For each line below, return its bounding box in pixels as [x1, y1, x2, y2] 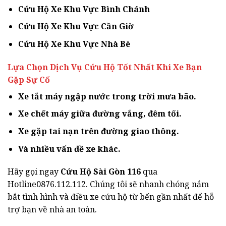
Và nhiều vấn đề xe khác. [18, 143, 121, 154]
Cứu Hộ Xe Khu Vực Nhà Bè [18, 38, 130, 49]
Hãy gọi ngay [8, 166, 61, 178]
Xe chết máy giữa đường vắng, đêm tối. [18, 108, 182, 120]
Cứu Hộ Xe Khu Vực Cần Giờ [18, 21, 134, 32]
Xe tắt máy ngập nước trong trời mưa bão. [18, 90, 196, 102]
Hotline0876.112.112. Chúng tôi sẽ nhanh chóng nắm [8, 179, 209, 190]
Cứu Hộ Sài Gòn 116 [61, 166, 141, 178]
